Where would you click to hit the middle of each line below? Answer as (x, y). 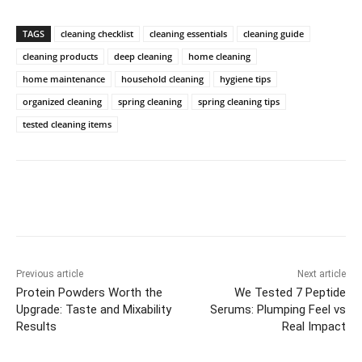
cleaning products (60, 57)
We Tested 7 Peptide (290, 293)
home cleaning (219, 57)
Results (36, 327)
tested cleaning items (67, 124)
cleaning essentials (188, 34)
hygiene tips (245, 79)
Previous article (50, 274)
